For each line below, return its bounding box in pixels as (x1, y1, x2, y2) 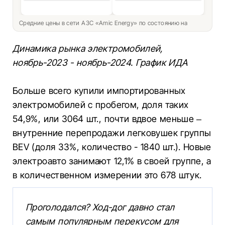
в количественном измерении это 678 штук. (13, 170, 202, 180)
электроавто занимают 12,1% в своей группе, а (13, 156, 211, 166)
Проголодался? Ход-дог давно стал (26, 202, 175, 212)
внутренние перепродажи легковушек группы (13, 128, 211, 138)
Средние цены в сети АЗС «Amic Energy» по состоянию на (19, 19, 189, 27)
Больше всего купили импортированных (13, 85, 186, 96)
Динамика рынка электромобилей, (13, 43, 163, 54)
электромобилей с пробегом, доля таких (13, 99, 189, 110)
